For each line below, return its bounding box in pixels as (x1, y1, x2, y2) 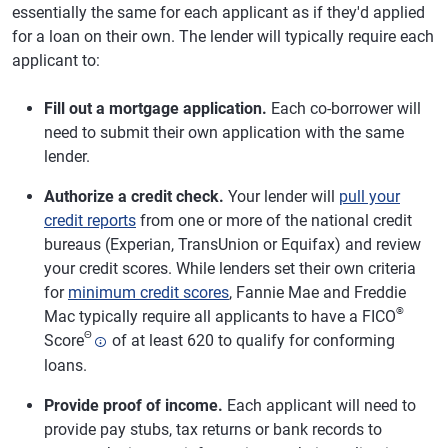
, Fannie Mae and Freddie (229, 283, 406, 302)
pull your (339, 187, 400, 206)
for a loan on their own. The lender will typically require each (12, 27, 434, 46)
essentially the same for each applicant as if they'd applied (12, 3, 425, 22)
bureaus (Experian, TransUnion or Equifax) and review (44, 235, 421, 254)
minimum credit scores (68, 283, 229, 302)
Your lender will (224, 187, 339, 206)
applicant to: (12, 51, 100, 70)
